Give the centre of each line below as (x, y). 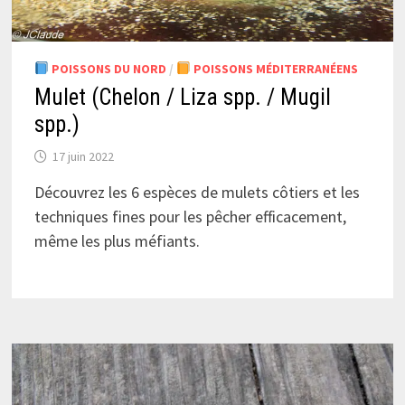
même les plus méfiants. (117, 240)
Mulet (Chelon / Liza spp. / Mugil (182, 97)
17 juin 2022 (83, 156)
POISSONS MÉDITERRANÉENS (274, 68)
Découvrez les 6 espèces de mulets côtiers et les (197, 192)
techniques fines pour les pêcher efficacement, (190, 216)
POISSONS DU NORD (107, 68)
